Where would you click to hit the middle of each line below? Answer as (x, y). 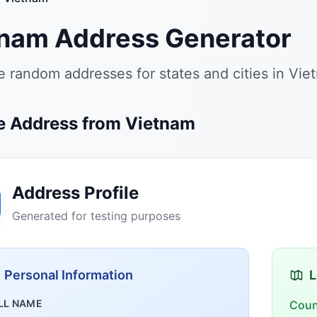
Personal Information (69, 275)
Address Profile (75, 193)
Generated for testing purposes (96, 216)
